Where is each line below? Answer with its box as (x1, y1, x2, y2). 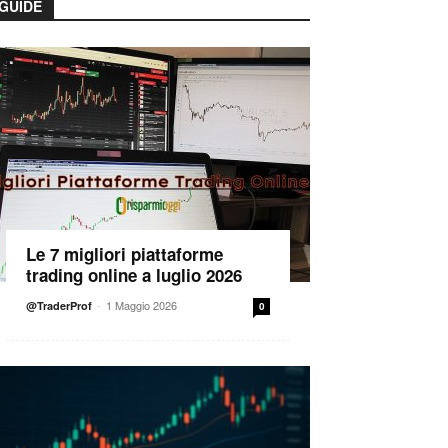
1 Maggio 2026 (106, 297, 177, 313)
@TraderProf (26, 298, 92, 313)
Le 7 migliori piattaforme (26, 242, 223, 266)
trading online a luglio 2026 (26, 263, 242, 287)
